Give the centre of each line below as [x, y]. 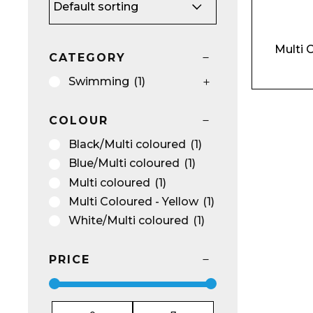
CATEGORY [87, 58]
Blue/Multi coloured [124, 163]
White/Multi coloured [129, 220]
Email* [247, 152]
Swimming [99, 81]
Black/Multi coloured [127, 145]
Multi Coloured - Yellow [133, 201]
